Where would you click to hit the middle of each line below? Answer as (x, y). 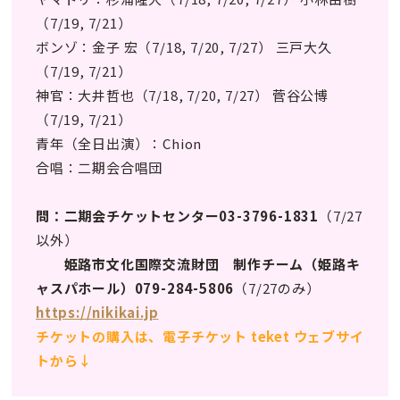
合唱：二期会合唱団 (100, 168)
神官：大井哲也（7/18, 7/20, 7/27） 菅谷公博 (182, 96)
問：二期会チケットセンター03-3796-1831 (177, 216)
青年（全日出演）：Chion (119, 144)
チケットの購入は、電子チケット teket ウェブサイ (200, 337)
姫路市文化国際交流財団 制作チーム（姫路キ (212, 264)
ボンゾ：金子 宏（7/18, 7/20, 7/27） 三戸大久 (184, 47)
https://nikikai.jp (97, 312)
